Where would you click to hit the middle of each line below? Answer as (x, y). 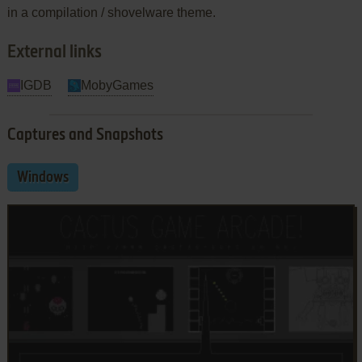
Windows (42, 177)
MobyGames (117, 85)
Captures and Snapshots (85, 135)
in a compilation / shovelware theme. (111, 12)
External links (54, 52)
